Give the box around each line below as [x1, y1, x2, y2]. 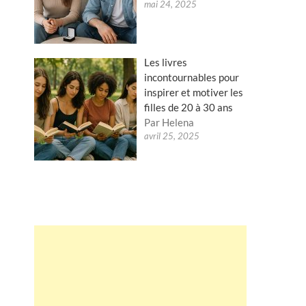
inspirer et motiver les [144, 86, 244, 98]
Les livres [144, 56, 188, 68]
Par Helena [144, 116, 195, 128]
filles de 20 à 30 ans [144, 101, 234, 113]
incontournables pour [144, 71, 240, 83]
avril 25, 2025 [144, 130, 200, 141]
